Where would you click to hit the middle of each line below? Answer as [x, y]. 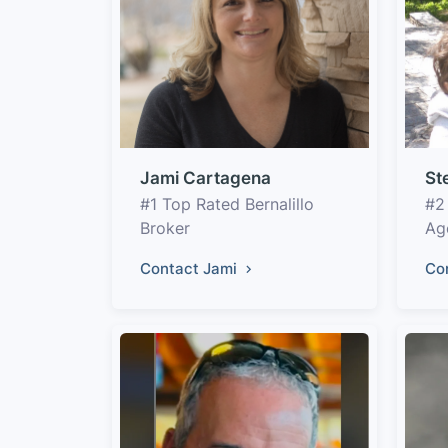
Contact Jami [190, 268]
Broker [165, 228]
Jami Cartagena [205, 178]
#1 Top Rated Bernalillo [227, 204]
